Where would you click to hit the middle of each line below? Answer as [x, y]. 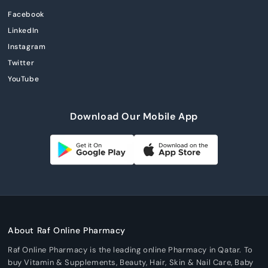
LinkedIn [23, 30]
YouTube [24, 79]
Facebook [26, 14]
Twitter [21, 63]
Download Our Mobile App [134, 116]
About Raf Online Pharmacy [67, 230]
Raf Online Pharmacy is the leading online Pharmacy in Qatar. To [130, 249]
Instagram [27, 46]
